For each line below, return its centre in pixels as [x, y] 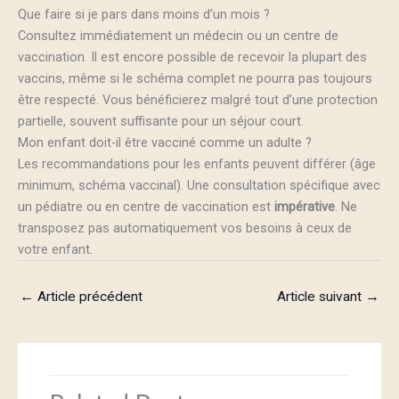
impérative [305, 207]
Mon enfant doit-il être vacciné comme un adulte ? [165, 143]
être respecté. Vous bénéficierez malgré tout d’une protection [198, 100]
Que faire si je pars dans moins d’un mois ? [144, 15]
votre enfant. [55, 250]
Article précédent [88, 297]
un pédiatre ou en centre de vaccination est [146, 207]
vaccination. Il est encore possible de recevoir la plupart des [192, 57]
